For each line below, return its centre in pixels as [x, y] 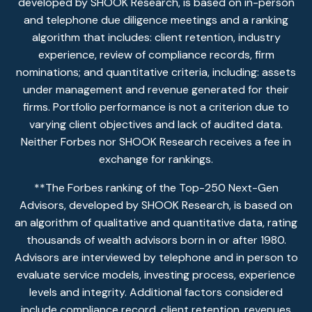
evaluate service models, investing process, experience [156, 274]
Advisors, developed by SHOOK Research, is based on [156, 205]
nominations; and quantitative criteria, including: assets [156, 72]
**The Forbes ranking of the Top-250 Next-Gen [156, 187]
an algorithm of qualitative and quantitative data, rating [156, 222]
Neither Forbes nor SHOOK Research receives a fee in [156, 141]
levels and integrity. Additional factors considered [156, 292]
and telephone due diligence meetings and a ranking [156, 19]
